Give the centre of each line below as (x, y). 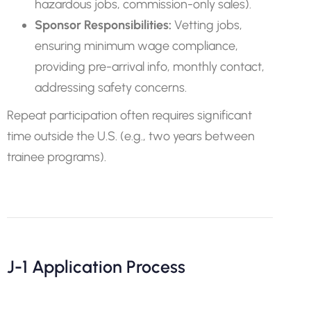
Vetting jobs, (207, 25)
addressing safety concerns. (111, 87)
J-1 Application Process (96, 267)
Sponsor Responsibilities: (103, 25)
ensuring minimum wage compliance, (136, 46)
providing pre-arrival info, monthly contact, (150, 67)
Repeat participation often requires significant (129, 115)
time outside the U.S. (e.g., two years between (131, 136)
